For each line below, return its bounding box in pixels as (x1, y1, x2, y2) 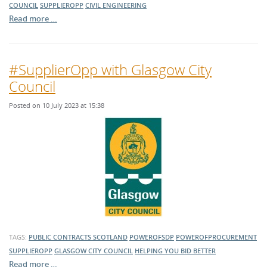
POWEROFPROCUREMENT (176, 232, 257, 242)
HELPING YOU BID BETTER (135, 246, 216, 256)
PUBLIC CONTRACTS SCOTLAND (29, 232, 128, 242)
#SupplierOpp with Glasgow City (9, 60, 212, 80)
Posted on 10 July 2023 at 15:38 (9, 101, 104, 110)
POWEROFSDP (129, 232, 174, 242)
